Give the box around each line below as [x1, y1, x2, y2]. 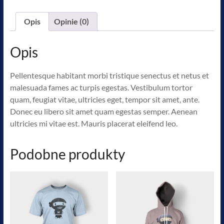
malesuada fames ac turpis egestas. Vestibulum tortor [9, 82, 192, 92]
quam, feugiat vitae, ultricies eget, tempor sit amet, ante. [9, 94, 199, 104]
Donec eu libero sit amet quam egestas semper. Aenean [9, 106, 197, 116]
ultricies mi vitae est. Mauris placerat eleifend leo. [9, 118, 177, 128]
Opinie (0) [53, 16, 89, 26]
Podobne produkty [9, 145, 125, 163]
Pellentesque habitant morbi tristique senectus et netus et [9, 70, 209, 80]
